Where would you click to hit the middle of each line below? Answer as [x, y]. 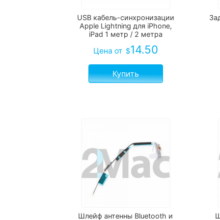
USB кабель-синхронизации [125, 18]
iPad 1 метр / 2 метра [125, 34]
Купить [125, 74]
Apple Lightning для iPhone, [125, 26]
